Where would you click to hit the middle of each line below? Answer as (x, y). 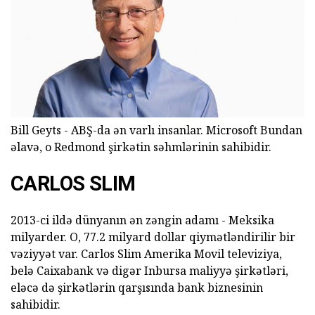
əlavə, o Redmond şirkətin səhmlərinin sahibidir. (141, 147)
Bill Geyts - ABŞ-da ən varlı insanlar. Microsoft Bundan (156, 130)
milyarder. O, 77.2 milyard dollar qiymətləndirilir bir (153, 237)
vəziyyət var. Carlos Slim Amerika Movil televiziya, (146, 253)
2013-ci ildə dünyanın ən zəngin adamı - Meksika (142, 220)
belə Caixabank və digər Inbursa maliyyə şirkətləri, (149, 270)
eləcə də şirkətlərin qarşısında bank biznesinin (137, 287)
